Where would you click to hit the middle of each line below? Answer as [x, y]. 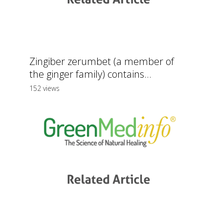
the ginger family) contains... [90, 74]
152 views [44, 88]
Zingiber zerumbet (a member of [102, 62]
